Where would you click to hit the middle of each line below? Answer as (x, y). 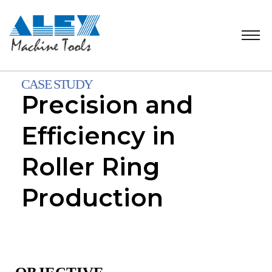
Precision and (107, 104)
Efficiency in (98, 135)
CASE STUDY (57, 84)
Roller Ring (90, 166)
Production (92, 197)
